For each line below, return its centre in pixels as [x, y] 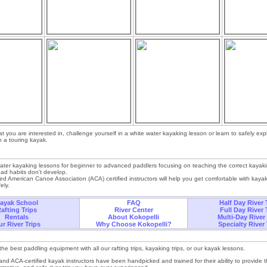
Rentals [17, 217]
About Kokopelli [133, 217]
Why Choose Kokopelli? [133, 224]
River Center [133, 210]
